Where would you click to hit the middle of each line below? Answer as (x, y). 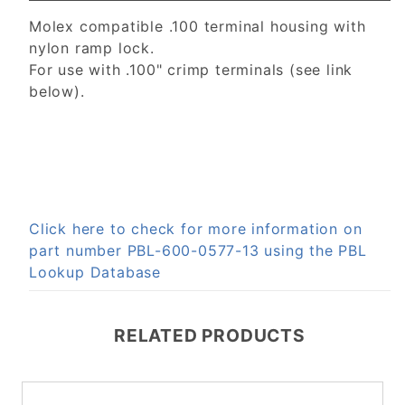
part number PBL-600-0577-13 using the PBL (198, 251)
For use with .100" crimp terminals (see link (191, 70)
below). (57, 92)
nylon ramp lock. (92, 48)
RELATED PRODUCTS (210, 336)
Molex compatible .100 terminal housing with (198, 27)
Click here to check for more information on (196, 229)
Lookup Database (95, 273)
